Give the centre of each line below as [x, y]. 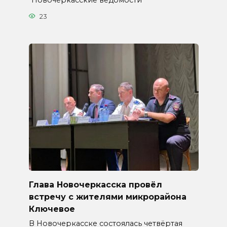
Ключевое [52, 209]
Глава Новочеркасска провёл [95, 184]
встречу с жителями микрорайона [107, 197]
